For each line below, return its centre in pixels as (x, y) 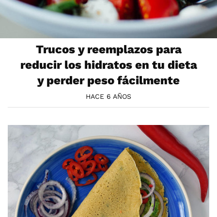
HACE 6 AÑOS (108, 97)
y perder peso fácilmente (108, 80)
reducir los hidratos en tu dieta (108, 65)
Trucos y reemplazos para (108, 49)
